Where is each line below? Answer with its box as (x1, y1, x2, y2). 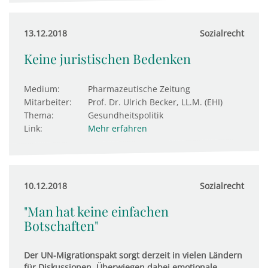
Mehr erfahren (88, 123, 147, 134)
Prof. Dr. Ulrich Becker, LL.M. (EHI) (88, 96, 223, 108)
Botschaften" (24, 217, 98, 234)
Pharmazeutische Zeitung (88, 83, 190, 95)
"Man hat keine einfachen (24, 203, 169, 220)
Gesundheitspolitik (88, 109, 163, 121)
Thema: (24, 109, 54, 121)
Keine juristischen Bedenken (24, 50, 191, 67)
